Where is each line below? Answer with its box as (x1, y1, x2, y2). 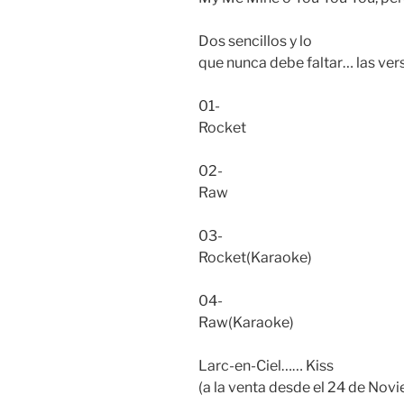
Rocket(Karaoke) (198, 249, 312, 267)
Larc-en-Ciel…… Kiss (198, 357, 334, 375)
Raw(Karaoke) (198, 314, 294, 332)
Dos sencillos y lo (198, 32, 312, 50)
